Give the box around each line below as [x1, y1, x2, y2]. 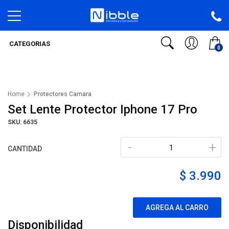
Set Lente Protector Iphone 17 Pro [8, 102, 197, 117]
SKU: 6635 [8, 119, 37, 126]
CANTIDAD [8, 145, 42, 153]
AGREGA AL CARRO [146, 203, 209, 212]
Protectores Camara [34, 90, 91, 98]
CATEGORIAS [8, 40, 50, 48]
